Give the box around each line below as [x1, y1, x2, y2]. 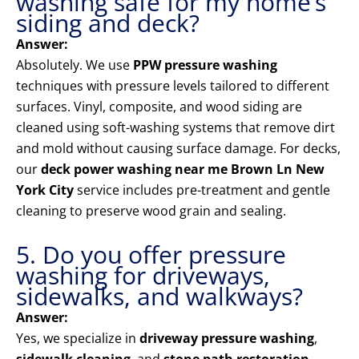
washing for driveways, [16, 259, 270, 292]
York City [16, 181, 74, 200]
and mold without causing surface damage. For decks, [16, 139, 341, 158]
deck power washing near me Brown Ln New [41, 160, 325, 179]
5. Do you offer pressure [16, 238, 286, 272]
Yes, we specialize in [16, 329, 139, 348]
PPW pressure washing [133, 56, 277, 75]
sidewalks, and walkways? [16, 280, 303, 313]
